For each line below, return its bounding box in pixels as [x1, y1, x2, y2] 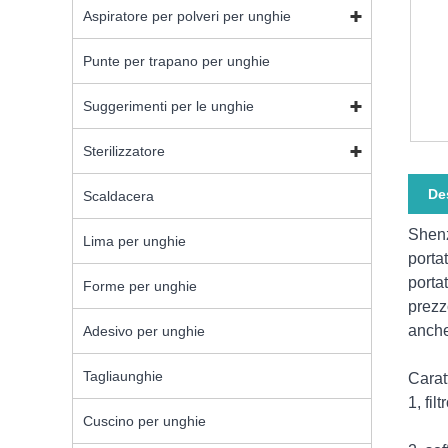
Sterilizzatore [83, 143, 165, 160]
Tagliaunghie [83, 368, 163, 385]
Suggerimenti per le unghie [83, 98, 254, 115]
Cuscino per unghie [83, 413, 206, 430]
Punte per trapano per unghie [83, 53, 270, 70]
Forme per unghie [83, 278, 197, 295]
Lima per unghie [83, 233, 186, 250]
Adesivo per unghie [83, 323, 205, 340]
